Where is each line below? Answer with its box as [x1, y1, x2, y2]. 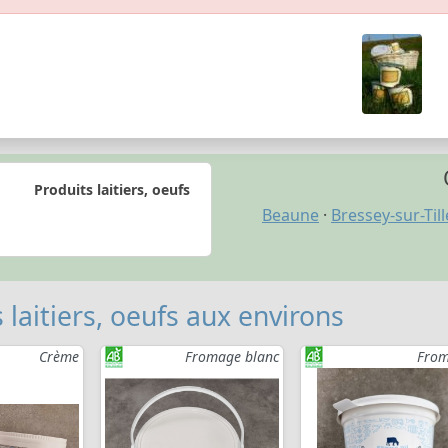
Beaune [262, 204, 319, 227]
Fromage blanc [185, 347, 279, 367]
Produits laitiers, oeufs [33, 179, 190, 199]
